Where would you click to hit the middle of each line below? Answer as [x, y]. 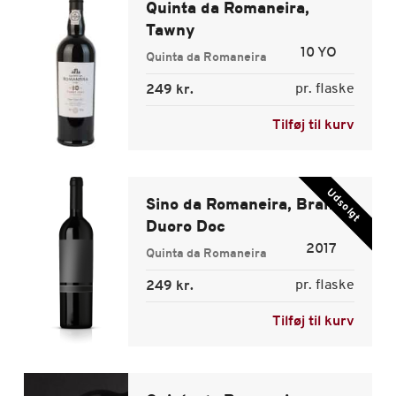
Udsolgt [344, 206]
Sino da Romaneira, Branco [249, 206]
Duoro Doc [186, 228]
